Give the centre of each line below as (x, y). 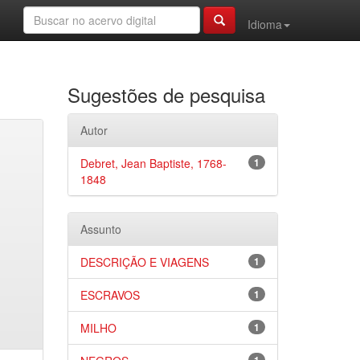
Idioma (265, 24)
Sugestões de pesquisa (166, 94)
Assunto (100, 229)
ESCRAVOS (110, 295)
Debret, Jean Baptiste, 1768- (153, 163)
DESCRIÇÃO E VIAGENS (144, 262)
